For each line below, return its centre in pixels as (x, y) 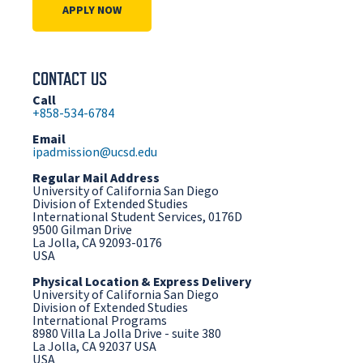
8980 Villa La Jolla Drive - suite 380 (127, 334)
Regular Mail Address (96, 179)
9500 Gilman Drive (82, 231)
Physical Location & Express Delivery (142, 282)
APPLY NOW (92, 11)
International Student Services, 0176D (137, 218)
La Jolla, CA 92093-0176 (97, 243)
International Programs (100, 321)
